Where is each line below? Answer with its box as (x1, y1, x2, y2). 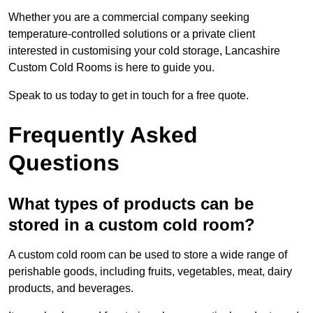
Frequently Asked (8, 122, 198, 148)
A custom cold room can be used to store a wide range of (8, 249, 287, 261)
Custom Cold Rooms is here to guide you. (8, 61, 214, 74)
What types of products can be (8, 194, 254, 214)
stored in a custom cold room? (8, 215, 255, 235)
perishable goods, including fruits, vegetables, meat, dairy (8, 265, 292, 278)
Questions (8, 150, 119, 176)
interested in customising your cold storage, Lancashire (8, 45, 280, 57)
